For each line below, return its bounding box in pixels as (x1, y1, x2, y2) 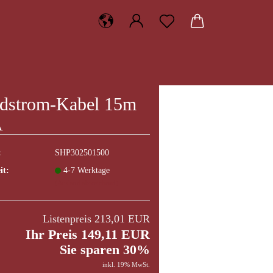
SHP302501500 (54, 147, 109, 157)
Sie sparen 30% (60, 242, 150, 257)
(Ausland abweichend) (54, 179, 118, 186)
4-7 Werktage (63, 165, 110, 175)
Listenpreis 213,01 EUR (43, 213, 150, 225)
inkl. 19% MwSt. (102, 261, 150, 268)
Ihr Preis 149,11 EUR (26, 227, 150, 242)
